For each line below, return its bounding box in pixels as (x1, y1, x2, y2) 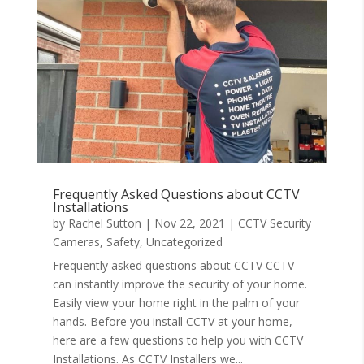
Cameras (52, 233, 100, 249)
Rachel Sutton (67, 214, 141, 231)
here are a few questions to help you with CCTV (52, 331, 303, 348)
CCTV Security (237, 214, 311, 231)
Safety (106, 233, 140, 249)
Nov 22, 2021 (154, 214, 225, 231)
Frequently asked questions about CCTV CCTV (52, 257, 294, 273)
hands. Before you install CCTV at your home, (52, 313, 292, 329)
